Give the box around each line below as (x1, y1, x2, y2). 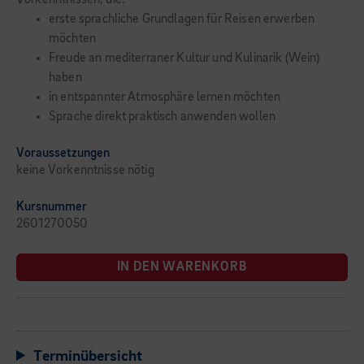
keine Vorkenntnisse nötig (16, 164, 154, 177)
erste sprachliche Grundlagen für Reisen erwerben (49, 13, 315, 26)
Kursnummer (16, 201, 87, 214)
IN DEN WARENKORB (116, 261, 248, 274)
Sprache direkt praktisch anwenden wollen (49, 110, 275, 123)
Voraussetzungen (16, 147, 110, 160)
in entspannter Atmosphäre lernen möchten (49, 91, 280, 104)
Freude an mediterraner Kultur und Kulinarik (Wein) (49, 52, 320, 65)
